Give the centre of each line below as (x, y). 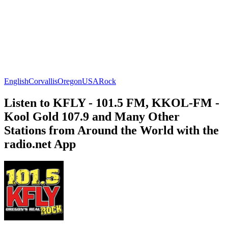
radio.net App (40, 144)
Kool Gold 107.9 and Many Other (92, 116)
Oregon (70, 81)
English (16, 81)
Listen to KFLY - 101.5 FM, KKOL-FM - (112, 103)
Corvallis (43, 81)
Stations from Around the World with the (111, 130)
